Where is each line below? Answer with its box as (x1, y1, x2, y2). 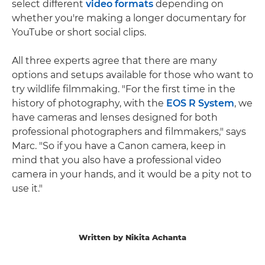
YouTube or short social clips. (12, 27, 146, 38)
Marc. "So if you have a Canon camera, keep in (12, 140, 226, 152)
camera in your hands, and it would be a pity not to (12, 169, 251, 180)
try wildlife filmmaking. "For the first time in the (12, 83, 235, 95)
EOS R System (166, 98, 234, 109)
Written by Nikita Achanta (79, 232, 186, 243)
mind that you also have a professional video (12, 154, 221, 166)
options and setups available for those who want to (12, 69, 253, 81)
